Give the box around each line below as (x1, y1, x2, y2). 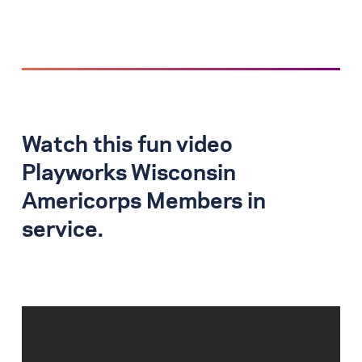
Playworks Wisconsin (22, 163, 236, 185)
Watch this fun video (22, 135, 233, 157)
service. (22, 220, 103, 242)
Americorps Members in (22, 192, 266, 213)
